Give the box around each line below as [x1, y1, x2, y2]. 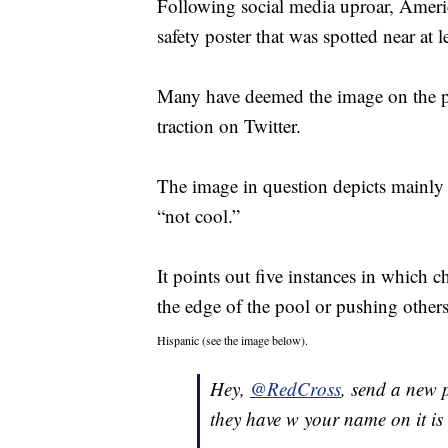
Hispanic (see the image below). [157, 332, 308, 349]
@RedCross [250, 376, 341, 402]
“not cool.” [157, 203, 240, 229]
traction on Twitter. [157, 113, 301, 139]
